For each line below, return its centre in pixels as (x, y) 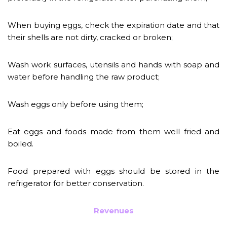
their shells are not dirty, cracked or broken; (90, 37)
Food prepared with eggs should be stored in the (113, 171)
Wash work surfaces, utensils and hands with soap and (113, 64)
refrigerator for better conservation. (76, 183)
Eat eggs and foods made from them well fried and (113, 131)
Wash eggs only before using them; (75, 104)
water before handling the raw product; (84, 77)
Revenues (113, 210)
